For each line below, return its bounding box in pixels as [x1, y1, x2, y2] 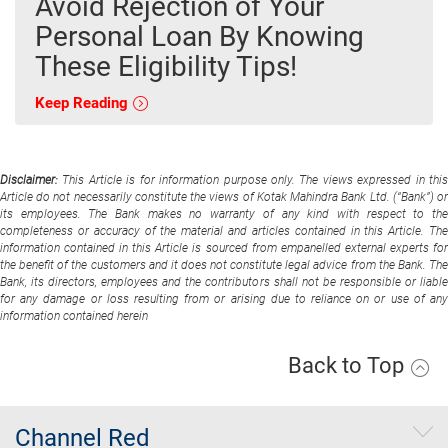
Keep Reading [35, 93, 132, 112]
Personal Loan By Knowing [35, 19, 364, 53]
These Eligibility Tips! [35, 49, 297, 83]
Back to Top [288, 352, 409, 378]
